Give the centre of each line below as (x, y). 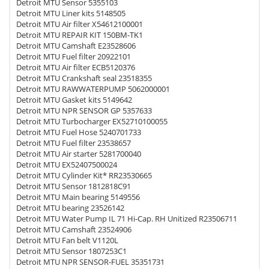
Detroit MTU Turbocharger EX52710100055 (92, 121)
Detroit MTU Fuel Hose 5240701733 (79, 132)
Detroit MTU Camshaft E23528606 (76, 46)
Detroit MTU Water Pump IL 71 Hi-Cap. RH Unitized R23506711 (127, 219)
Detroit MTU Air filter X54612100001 (80, 24)
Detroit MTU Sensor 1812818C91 (74, 186)
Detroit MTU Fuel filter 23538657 (74, 143)
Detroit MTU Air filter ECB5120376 (76, 67)
